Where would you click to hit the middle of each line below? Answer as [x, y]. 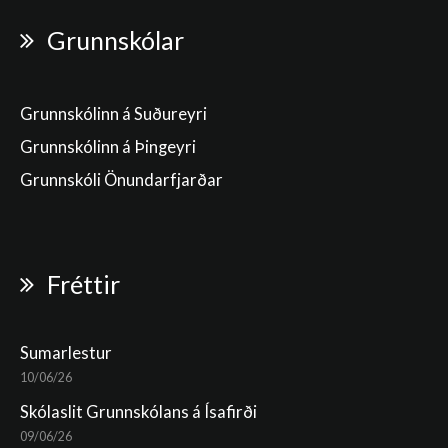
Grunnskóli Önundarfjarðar [121, 180]
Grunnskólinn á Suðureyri [113, 114]
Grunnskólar [115, 40]
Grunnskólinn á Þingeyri [108, 147]
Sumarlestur [66, 353]
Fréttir [83, 284]
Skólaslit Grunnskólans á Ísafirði [138, 412]
